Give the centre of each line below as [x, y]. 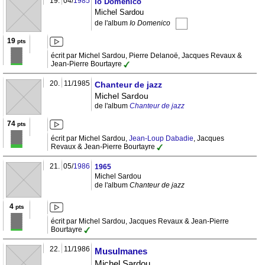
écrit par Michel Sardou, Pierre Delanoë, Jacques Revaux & [146, 56]
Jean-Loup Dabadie [161, 139]
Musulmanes [121, 251]
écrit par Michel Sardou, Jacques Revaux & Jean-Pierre [140, 222]
